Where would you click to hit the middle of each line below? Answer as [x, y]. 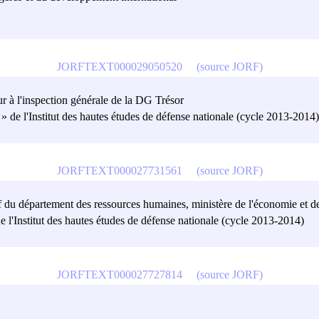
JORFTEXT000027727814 [119, 274]
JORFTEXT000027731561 [119, 170]
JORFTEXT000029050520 [119, 66]
